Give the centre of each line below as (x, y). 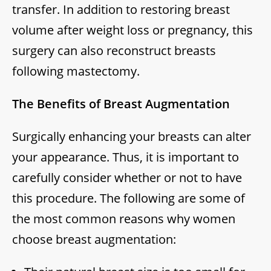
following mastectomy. (76, 71)
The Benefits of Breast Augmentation (121, 104)
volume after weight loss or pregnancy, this (132, 30)
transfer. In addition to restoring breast (121, 10)
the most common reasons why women (124, 219)
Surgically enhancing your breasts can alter (132, 137)
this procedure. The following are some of (129, 198)
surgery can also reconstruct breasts (114, 51)
